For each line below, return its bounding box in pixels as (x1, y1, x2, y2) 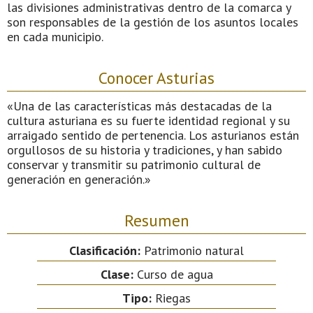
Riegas (152, 289, 191, 306)
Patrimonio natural (140, 242, 244, 259)
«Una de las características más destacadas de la (7, 97, 272, 114)
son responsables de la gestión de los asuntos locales (7, 13, 298, 30)
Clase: (100, 265, 133, 282)
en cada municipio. (7, 28, 103, 45)
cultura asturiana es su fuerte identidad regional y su (7, 112, 290, 129)
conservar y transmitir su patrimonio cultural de (7, 156, 261, 173)
